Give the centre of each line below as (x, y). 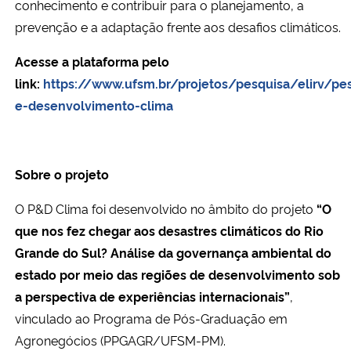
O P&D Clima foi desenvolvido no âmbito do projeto (166, 208)
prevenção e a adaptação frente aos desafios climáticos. (178, 26)
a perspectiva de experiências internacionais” (152, 296)
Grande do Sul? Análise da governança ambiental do (173, 252)
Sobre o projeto (62, 174)
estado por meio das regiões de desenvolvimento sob (177, 274)
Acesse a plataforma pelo (92, 61)
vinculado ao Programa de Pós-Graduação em (151, 318)
